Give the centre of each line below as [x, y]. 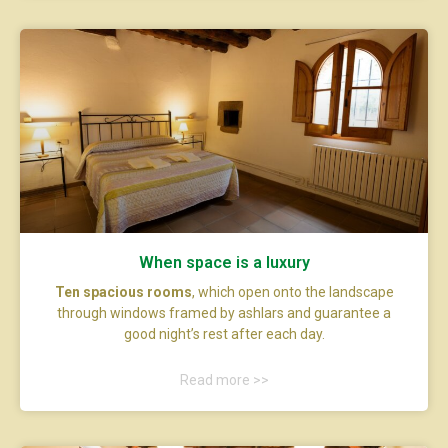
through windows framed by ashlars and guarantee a [224, 312]
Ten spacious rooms [123, 291]
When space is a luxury [224, 262]
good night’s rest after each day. [224, 333]
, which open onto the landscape [292, 291]
